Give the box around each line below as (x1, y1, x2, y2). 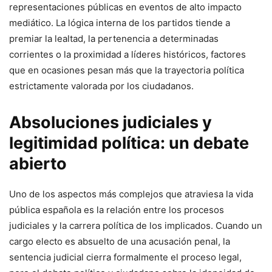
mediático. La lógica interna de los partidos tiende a (9, 17, 230, 29)
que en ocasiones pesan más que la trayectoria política (9, 64, 244, 76)
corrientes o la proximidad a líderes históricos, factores (9, 49, 246, 61)
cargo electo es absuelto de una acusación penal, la (9, 236, 230, 248)
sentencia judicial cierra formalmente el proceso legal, (9, 251, 242, 263)
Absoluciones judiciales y (9, 112, 212, 133)
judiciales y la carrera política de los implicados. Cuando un (9, 220, 262, 232)
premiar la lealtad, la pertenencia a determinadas (9, 33, 219, 45)
